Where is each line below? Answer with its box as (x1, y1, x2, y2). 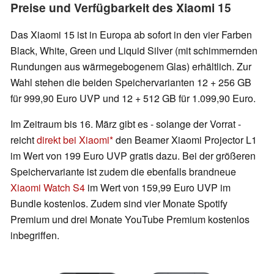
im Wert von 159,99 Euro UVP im (85, 180, 231, 194)
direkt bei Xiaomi (37, 132, 109, 147)
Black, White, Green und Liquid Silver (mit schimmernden (10, 43, 257, 57)
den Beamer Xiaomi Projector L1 (113, 132, 257, 147)
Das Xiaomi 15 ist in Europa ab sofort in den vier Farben (10, 27, 252, 42)
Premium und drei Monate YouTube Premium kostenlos (10, 212, 250, 226)
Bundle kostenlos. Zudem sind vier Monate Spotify (10, 196, 228, 210)
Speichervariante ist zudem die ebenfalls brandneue (10, 164, 236, 179)
